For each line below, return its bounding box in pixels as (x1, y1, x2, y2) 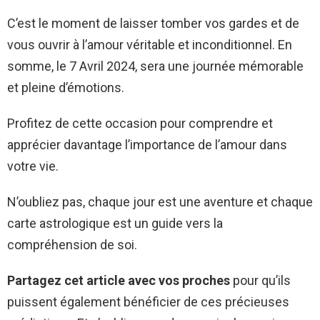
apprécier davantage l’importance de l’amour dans (7, 136, 287, 152)
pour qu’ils (230, 272, 291, 288)
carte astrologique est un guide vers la (7, 215, 223, 231)
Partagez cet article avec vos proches (7, 272, 230, 288)
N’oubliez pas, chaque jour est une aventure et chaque (7, 194, 313, 209)
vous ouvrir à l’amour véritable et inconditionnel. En (7, 36, 292, 52)
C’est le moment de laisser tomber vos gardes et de (7, 15, 299, 31)
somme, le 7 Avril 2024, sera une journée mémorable (7, 58, 304, 74)
